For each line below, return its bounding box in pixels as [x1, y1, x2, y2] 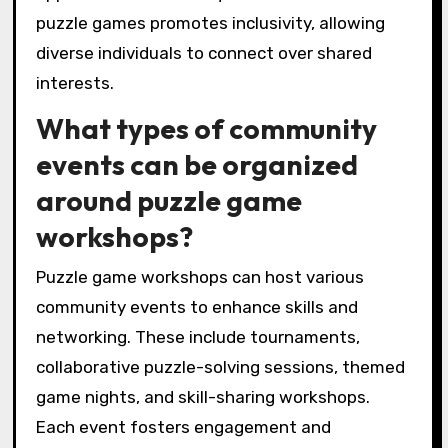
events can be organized [35, 147, 358, 183]
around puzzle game [35, 183, 302, 219]
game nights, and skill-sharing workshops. [35, 386, 370, 407]
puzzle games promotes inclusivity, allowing [35, 13, 385, 34]
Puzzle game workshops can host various [35, 266, 364, 287]
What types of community [35, 111, 377, 147]
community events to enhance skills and [35, 296, 358, 317]
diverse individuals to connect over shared [35, 43, 372, 64]
